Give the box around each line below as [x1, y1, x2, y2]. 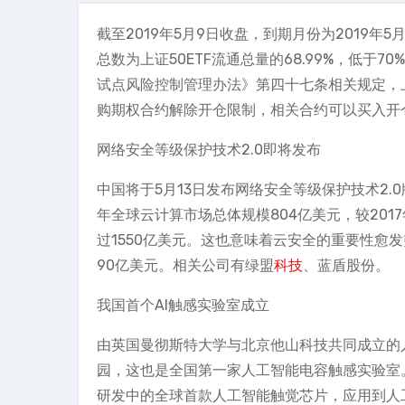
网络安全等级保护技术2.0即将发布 [97, 141, 321, 158]
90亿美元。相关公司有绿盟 [97, 257, 274, 274]
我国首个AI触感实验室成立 [97, 297, 269, 314]
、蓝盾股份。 [303, 257, 390, 274]
